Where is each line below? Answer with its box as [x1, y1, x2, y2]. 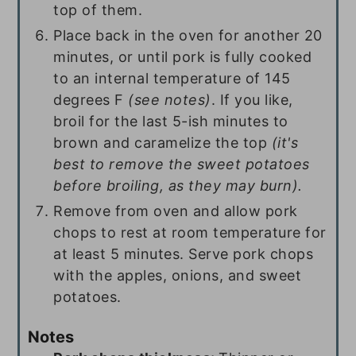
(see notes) [128, 91, 211, 109]
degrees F [53, 91, 129, 109]
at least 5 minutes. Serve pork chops [53, 246, 314, 263]
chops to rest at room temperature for [53, 224, 327, 242]
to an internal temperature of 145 [53, 70, 291, 87]
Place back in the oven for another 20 [53, 27, 323, 44]
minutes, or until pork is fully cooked [53, 48, 312, 66]
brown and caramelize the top [53, 134, 272, 152]
